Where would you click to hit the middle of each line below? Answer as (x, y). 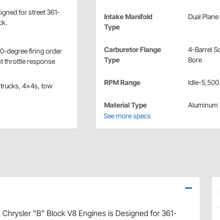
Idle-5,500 (203, 82)
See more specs (127, 115)
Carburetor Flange (132, 49)
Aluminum (203, 105)
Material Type (125, 105)
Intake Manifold (128, 16)
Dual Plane (203, 16)
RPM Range (122, 82)
